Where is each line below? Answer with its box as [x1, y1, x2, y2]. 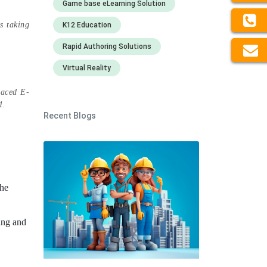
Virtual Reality [63, 64, 111, 72]
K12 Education [63, 21, 111, 29]
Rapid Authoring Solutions [63, 42, 151, 51]
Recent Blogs [44, 111, 96, 120]
